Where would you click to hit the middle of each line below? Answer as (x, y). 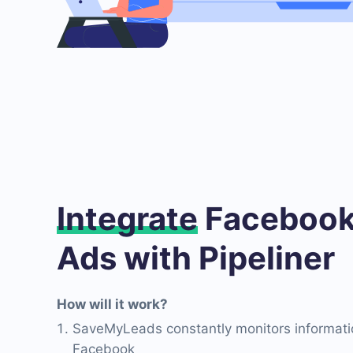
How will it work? (112, 304)
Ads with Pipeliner (196, 258)
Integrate (127, 219)
